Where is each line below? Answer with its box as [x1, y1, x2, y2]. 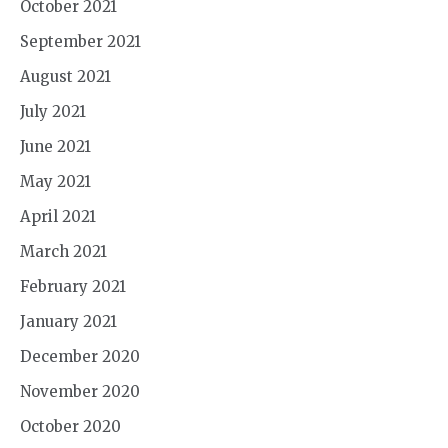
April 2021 [20, 207, 96, 227]
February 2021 [20, 277, 126, 297]
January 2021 [20, 312, 117, 332]
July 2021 [20, 102, 86, 122]
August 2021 [20, 67, 111, 87]
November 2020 [20, 382, 140, 402]
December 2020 [20, 347, 140, 367]
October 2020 [20, 417, 121, 437]
